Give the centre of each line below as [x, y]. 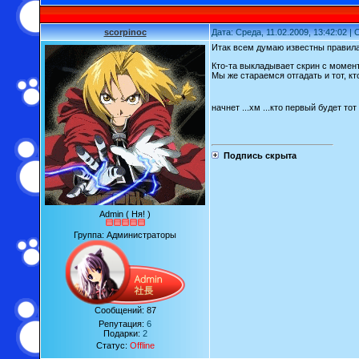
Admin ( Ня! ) [125, 214]
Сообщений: [120, 310]
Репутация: [123, 324]
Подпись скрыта [260, 155]
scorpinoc [125, 32]
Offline [142, 345]
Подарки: [123, 333]
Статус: [113, 345]
